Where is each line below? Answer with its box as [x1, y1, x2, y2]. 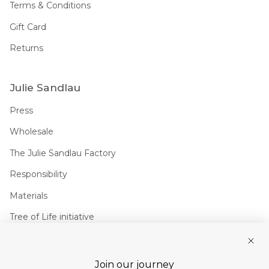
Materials [10, 190, 47, 201]
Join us [10, 250, 46, 263]
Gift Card [10, 21, 46, 32]
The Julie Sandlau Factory [10, 147, 116, 159]
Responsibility [10, 169, 67, 180]
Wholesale [10, 126, 53, 138]
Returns [10, 43, 43, 54]
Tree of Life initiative [10, 211, 94, 223]
